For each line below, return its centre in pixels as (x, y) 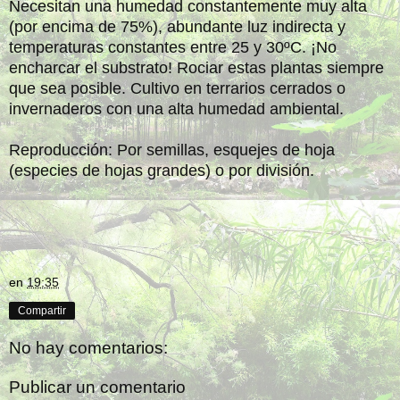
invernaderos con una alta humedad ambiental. (176, 108)
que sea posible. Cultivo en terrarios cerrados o (177, 88)
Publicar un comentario (97, 387)
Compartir (42, 310)
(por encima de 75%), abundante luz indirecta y (177, 26)
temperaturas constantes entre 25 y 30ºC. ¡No (173, 47)
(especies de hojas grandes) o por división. (162, 170)
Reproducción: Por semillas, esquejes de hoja (172, 150)
